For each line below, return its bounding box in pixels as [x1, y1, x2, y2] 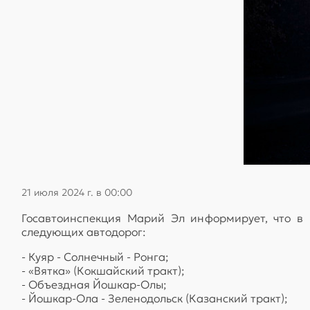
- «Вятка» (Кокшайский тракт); [21, 263, 185, 277]
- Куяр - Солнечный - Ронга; [21, 249, 169, 264]
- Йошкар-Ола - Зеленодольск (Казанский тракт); [21, 291, 288, 305]
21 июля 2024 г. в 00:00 [21, 185, 132, 199]
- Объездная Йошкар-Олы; [21, 277, 167, 291]
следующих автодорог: [21, 224, 146, 239]
